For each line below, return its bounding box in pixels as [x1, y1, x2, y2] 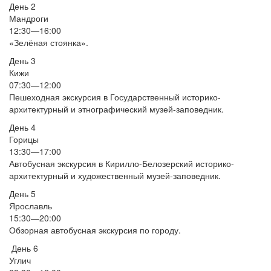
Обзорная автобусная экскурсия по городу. [9, 224, 181, 236]
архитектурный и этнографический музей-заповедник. [9, 103, 224, 115]
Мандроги [9, 12, 48, 24]
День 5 [9, 188, 36, 200]
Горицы [9, 133, 39, 145]
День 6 [9, 242, 41, 254]
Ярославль [9, 200, 52, 212]
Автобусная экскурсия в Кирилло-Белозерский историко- [9, 157, 234, 169]
